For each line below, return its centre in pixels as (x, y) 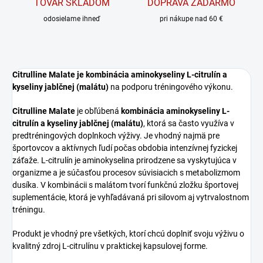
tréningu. (29, 210)
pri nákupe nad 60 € (191, 19)
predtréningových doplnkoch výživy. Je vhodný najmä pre (116, 136)
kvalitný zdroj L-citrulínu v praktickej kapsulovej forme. (110, 246)
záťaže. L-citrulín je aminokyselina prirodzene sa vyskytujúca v (124, 161)
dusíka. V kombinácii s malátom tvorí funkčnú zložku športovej (125, 185)
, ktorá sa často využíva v (189, 124)
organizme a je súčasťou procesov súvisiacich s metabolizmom (126, 173)
